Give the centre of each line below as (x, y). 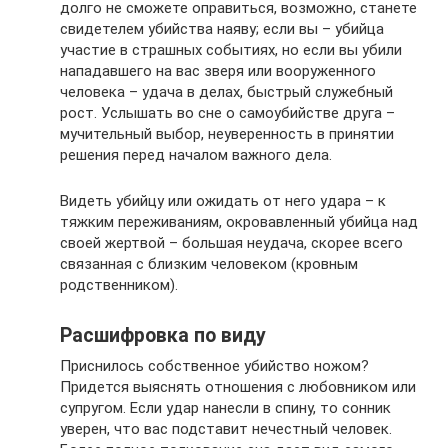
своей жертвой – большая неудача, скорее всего (231, 243)
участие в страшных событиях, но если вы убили (231, 50)
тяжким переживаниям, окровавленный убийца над (239, 222)
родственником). (119, 285)
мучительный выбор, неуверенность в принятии (227, 134)
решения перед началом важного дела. (196, 155)
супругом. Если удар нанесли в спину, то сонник (225, 408)
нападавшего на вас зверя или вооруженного (218, 71)
